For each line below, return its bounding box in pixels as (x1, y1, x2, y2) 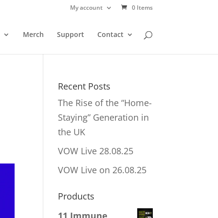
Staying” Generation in (58, 111, 149, 123)
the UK (58, 126, 86, 138)
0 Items (131, 3, 153, 12)
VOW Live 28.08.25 (58, 145, 134, 157)
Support (56, 30, 84, 39)
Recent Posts (58, 80, 111, 92)
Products (58, 190, 95, 202)
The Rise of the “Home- (58, 97, 152, 109)
